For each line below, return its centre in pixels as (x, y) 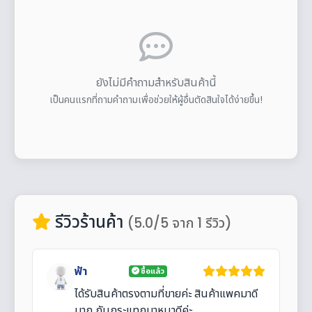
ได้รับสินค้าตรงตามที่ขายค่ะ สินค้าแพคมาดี (166, 293)
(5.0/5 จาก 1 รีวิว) (180, 223)
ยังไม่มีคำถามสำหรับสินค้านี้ (156, 82)
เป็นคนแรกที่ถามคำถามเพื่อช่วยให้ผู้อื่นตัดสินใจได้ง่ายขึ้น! (156, 99)
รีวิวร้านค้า (89, 221)
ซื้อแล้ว (152, 271)
